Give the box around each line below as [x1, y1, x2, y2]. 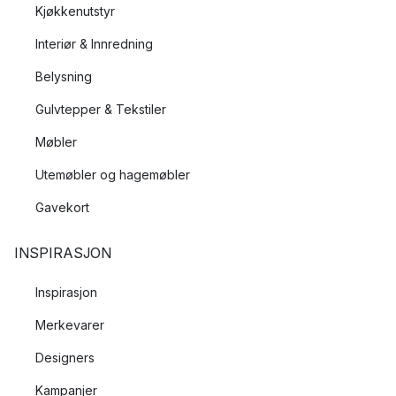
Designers [35, 350, 95, 366]
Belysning [35, 69, 92, 85]
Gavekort [35, 200, 89, 216]
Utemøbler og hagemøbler [35, 167, 190, 183]
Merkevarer [35, 317, 104, 333]
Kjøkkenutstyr [35, 4, 115, 19]
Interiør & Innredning [35, 36, 153, 52]
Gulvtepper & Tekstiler [35, 102, 166, 118]
